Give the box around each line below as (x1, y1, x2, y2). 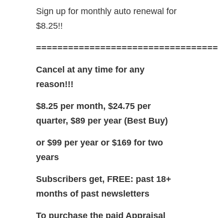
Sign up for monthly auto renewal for (36, 6, 177, 16)
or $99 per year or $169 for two (36, 137, 163, 147)
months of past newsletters (36, 188, 152, 199)
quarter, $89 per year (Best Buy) (36, 115, 170, 126)
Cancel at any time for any (36, 64, 145, 74)
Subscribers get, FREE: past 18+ (36, 174, 171, 184)
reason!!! (36, 79, 73, 89)
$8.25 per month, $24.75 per (36, 101, 151, 111)
